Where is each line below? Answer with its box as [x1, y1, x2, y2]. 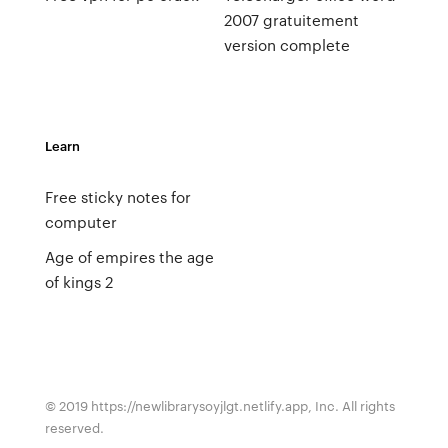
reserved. [44, 418, 104, 437]
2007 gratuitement [223, 9, 359, 31]
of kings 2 [44, 271, 113, 293]
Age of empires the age [44, 246, 214, 268]
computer [44, 211, 117, 233]
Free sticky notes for [44, 186, 191, 208]
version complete [223, 34, 350, 56]
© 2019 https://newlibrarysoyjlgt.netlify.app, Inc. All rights [44, 396, 395, 415]
